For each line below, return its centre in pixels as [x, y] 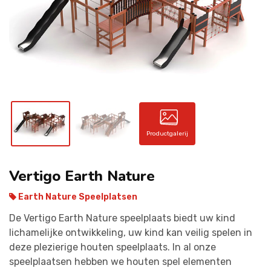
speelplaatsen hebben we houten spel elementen [120, 261]
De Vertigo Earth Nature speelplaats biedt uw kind [122, 218]
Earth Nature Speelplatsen [77, 197]
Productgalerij [167, 134]
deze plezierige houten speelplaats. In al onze [113, 247]
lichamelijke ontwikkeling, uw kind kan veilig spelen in [131, 232]
